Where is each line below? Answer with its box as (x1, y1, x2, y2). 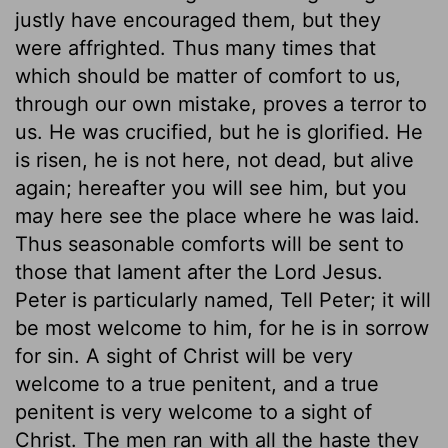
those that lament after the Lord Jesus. (15, 259, 383, 284)
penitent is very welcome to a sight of (15, 399, 372, 424)
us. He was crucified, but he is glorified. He (15, 119, 423, 144)
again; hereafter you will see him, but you (15, 175, 407, 200)
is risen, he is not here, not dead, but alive (15, 147, 414, 172)
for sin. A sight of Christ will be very (15, 343, 353, 368)
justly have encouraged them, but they (15, 7, 381, 32)
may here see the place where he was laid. (15, 203, 420, 228)
